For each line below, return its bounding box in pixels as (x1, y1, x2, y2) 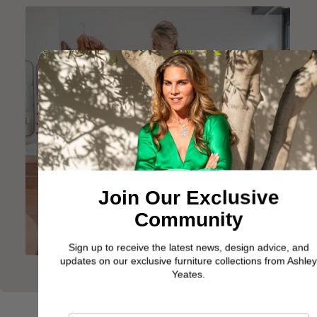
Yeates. (171, 268, 205, 279)
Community (134, 208, 243, 230)
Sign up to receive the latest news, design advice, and (68, 241, 309, 253)
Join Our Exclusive (98, 186, 279, 208)
